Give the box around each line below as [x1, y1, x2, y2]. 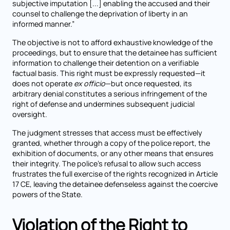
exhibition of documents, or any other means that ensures [12, 148, 214, 158]
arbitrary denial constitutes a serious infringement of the [12, 89, 207, 99]
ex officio [74, 79, 105, 88]
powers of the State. [12, 189, 83, 199]
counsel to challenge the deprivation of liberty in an [12, 9, 188, 18]
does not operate [12, 79, 74, 88]
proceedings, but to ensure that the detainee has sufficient [12, 48, 217, 57]
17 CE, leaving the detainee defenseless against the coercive [12, 179, 218, 189]
